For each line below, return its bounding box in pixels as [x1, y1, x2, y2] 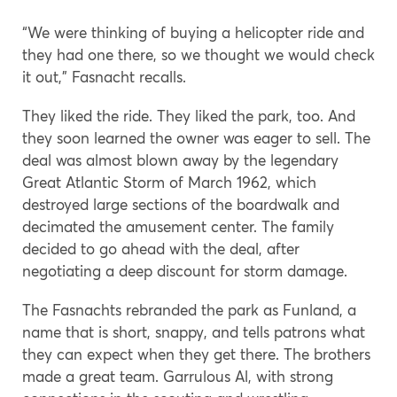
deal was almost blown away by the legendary [22, 150, 339, 169]
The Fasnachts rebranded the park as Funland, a [22, 300, 356, 319]
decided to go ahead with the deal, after [22, 238, 300, 258]
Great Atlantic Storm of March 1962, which [22, 172, 316, 191]
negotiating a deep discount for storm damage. [22, 261, 347, 280]
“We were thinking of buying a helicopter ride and [22, 22, 364, 42]
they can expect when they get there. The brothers [22, 344, 370, 363]
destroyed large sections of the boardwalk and [22, 194, 339, 214]
